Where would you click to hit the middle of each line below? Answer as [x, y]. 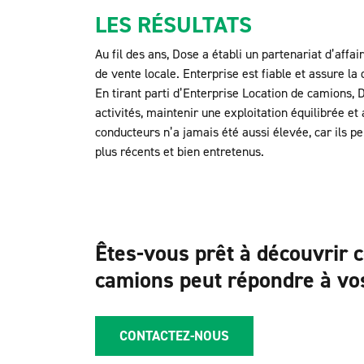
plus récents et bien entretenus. [181, 152]
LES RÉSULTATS [173, 25]
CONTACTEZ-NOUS [174, 336]
